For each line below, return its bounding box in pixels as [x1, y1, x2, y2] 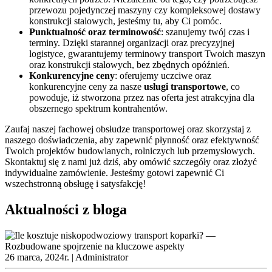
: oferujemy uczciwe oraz [115, 70, 211, 81]
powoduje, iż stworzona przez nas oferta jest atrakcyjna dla [29, 92, 254, 103]
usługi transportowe [144, 81, 226, 92]
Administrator [75, 252, 128, 263]
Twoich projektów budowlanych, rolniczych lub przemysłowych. [5, 146, 255, 157]
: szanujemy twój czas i [161, 27, 250, 38]
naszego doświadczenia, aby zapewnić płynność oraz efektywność [5, 135, 259, 146]
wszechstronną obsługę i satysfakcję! [5, 178, 146, 189]
